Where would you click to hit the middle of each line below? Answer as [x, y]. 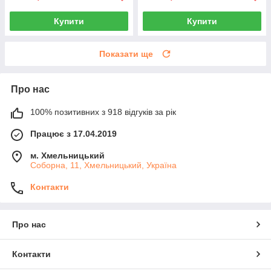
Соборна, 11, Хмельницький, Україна [103, 165]
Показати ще [126, 54]
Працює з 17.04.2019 [73, 134]
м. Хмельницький [67, 156]
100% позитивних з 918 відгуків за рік [103, 112]
